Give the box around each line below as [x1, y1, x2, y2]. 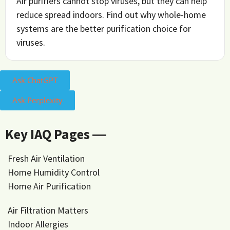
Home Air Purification [8, 180, 91, 192]
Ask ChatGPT [12, 74, 57, 85]
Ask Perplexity [12, 94, 63, 105]
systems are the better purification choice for [16, 22, 191, 34]
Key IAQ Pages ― [5, 125, 106, 143]
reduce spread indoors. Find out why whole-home [16, 8, 206, 21]
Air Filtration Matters [8, 204, 88, 216]
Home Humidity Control [8, 166, 100, 178]
